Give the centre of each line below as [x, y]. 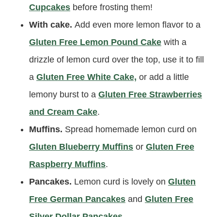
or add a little [163, 77]
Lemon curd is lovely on [121, 181]
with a [174, 42]
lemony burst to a [64, 94]
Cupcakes [50, 7]
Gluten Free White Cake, [86, 77]
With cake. [52, 24]
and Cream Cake [63, 112]
